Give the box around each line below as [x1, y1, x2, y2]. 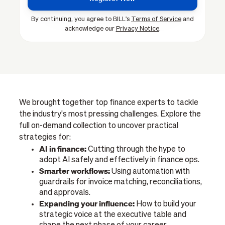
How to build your [135, 200, 197, 209]
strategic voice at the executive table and [39, 211, 187, 219]
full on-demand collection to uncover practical [19, 122, 179, 131]
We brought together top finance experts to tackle [19, 99, 199, 107]
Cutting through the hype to [86, 146, 186, 154]
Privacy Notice [116, 25, 159, 32]
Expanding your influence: [39, 198, 135, 209]
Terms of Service [131, 16, 181, 23]
